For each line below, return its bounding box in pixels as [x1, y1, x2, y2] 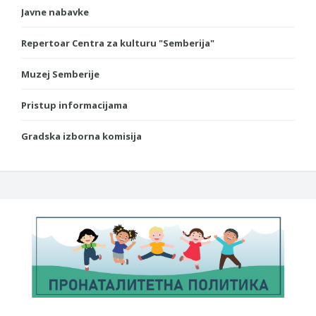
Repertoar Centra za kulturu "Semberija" [21, 36, 214, 49]
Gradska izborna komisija [21, 129, 142, 142]
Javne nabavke [21, 5, 89, 18]
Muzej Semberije [21, 67, 99, 80]
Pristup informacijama [21, 98, 128, 111]
